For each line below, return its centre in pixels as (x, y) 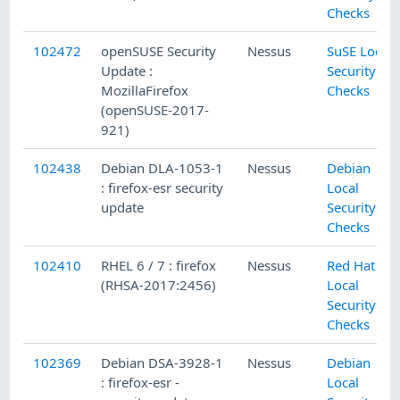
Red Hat (351, 266)
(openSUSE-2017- (155, 110)
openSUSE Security (159, 51)
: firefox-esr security (162, 188)
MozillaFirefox (145, 91)
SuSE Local (360, 51)
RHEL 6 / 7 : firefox (159, 266)
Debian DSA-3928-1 (162, 363)
